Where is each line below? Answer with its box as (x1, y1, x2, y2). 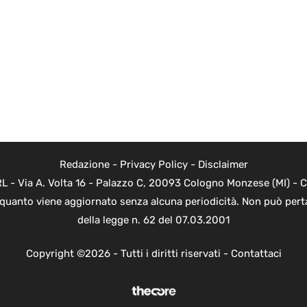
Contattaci (230, 247, 282, 260)
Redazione (59, 158, 110, 171)
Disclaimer (197, 158, 248, 171)
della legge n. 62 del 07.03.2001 (77, 213, 230, 226)
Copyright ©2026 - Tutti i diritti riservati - (25, 247, 231, 260)
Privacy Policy (119, 158, 188, 171)
